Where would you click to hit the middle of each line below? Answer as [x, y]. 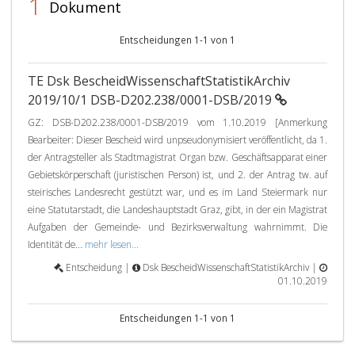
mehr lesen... [112, 244]
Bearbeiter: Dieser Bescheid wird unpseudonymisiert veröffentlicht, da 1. [177, 139]
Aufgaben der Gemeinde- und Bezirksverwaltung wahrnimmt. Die [177, 227]
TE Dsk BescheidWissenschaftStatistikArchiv [159, 81]
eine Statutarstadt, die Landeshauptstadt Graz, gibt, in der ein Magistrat [177, 209]
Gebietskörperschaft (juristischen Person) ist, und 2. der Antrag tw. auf [177, 174]
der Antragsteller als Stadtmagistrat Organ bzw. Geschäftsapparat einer [177, 157]
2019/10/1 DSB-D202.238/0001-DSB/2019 [151, 100]
